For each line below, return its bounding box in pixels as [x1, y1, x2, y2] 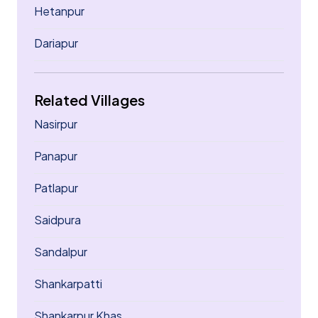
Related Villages [34, 91, 145, 109]
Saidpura [34, 212, 81, 227]
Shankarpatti [34, 276, 102, 291]
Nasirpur [34, 116, 77, 131]
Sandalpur [34, 244, 87, 259]
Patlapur [34, 180, 78, 195]
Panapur [34, 148, 77, 163]
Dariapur [34, 35, 78, 50]
